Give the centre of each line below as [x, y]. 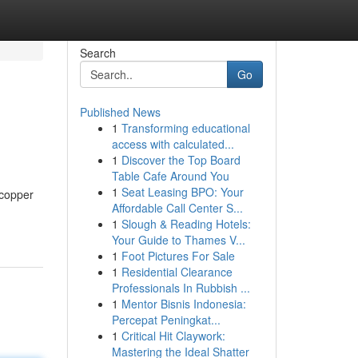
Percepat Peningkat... [166, 320]
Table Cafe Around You [170, 176]
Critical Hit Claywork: [173, 336]
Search [97, 53]
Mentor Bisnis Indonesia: [183, 304]
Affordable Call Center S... [177, 208]
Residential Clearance [177, 272]
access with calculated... [173, 144]
